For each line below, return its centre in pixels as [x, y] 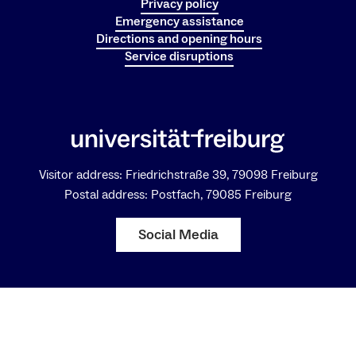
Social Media [178, 234]
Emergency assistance [179, 21]
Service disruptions [179, 56]
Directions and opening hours [179, 39]
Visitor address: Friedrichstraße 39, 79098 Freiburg [178, 174]
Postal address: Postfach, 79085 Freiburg [178, 194]
